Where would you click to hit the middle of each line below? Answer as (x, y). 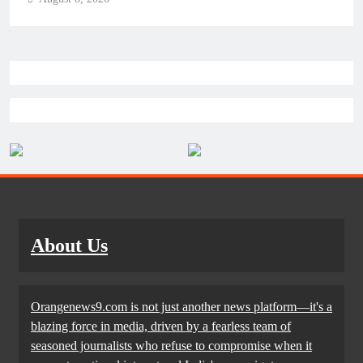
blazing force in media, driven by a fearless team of (161, 327)
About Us (69, 246)
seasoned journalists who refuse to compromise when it (171, 346)
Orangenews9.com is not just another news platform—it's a (181, 307)
